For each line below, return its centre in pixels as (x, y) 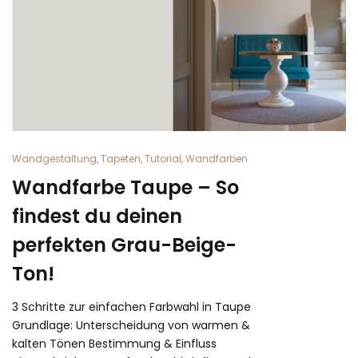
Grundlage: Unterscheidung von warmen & (131, 325)
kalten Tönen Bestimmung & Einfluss (114, 343)
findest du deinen (97, 216)
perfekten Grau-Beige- (124, 245)
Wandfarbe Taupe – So (125, 187)
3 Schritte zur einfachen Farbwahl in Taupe (131, 306)
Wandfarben (217, 158)
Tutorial (163, 158)
